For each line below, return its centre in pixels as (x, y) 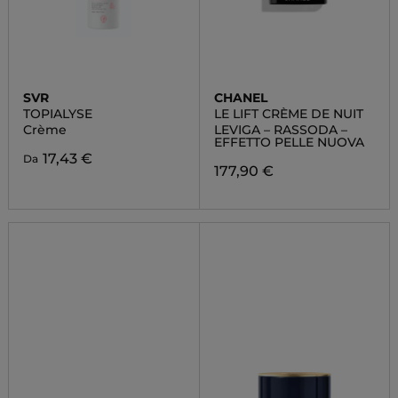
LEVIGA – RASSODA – (280, 130)
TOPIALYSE (57, 114)
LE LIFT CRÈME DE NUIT (288, 114)
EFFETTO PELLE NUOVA (289, 142)
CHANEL (240, 98)
